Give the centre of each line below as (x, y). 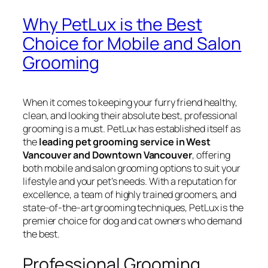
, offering (211, 155)
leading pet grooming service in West (125, 142)
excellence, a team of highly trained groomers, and (130, 195)
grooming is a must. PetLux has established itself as (132, 129)
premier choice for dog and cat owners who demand (133, 221)
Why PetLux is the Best (112, 24)
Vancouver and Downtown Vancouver (107, 155)
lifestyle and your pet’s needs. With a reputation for (130, 182)
